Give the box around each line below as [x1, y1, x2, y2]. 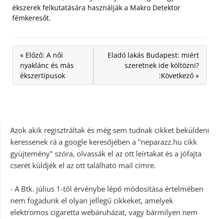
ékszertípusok [20, 70, 65, 80]
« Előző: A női [20, 50, 63, 60]
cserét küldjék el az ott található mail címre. [10, 160, 156, 170]
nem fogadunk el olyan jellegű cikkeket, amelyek [10, 195, 173, 205]
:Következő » [159, 70, 199, 80]
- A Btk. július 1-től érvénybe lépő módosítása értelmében [10, 183, 203, 194]
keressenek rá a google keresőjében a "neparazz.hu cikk [10, 136, 197, 147]
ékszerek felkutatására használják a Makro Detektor [12, 2, 180, 12]
